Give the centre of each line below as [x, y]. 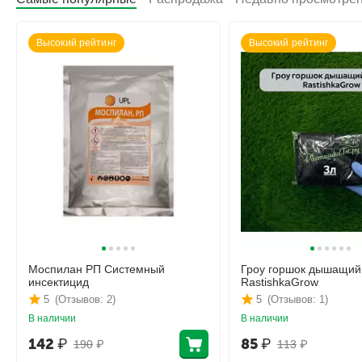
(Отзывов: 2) [85, 299]
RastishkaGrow [279, 282]
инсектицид [59, 282]
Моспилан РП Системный [97, 269]
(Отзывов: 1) [297, 299]
